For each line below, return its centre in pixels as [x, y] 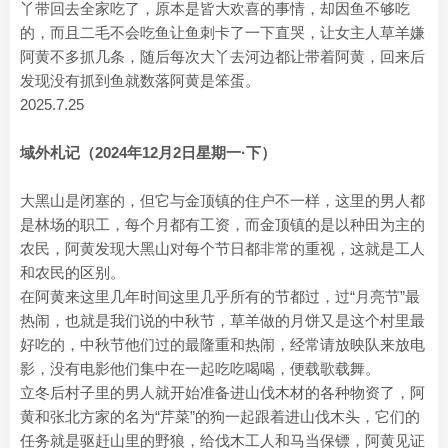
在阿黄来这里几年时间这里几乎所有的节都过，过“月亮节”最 [220, 296]
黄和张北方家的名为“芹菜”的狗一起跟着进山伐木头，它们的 [220, 416]
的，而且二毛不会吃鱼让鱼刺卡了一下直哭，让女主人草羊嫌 [222, 32]
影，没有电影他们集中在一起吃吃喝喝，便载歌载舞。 [200, 368]
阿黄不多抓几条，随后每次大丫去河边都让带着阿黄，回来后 [222, 56]
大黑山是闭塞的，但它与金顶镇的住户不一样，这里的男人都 [222, 200]
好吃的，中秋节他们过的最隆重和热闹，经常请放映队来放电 [222, 344]
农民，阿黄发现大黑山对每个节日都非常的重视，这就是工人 [222, 248]
